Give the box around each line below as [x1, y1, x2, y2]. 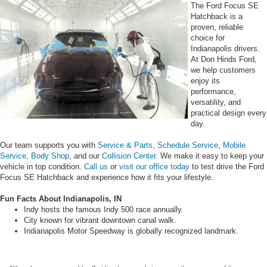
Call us [84, 162, 108, 171]
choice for [191, 33, 225, 42]
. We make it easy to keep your [156, 151, 264, 160]
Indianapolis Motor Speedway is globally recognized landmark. [24, 226, 238, 235]
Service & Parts [98, 140, 153, 150]
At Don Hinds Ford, [191, 54, 257, 64]
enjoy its [191, 76, 220, 85]
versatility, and [191, 97, 241, 107]
